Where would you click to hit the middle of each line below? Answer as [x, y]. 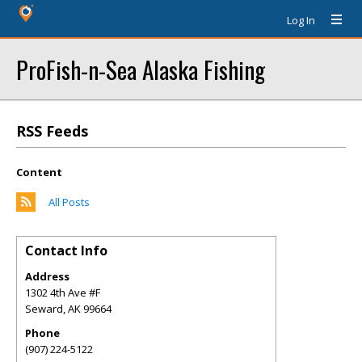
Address [47, 276]
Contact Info [66, 250]
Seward [44, 309]
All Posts [69, 202]
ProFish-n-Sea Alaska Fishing [141, 69]
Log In [301, 20]
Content [39, 172]
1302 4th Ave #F [63, 293]
